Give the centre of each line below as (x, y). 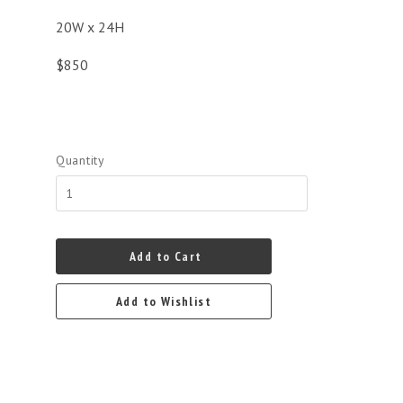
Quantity (81, 160)
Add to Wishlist (164, 301)
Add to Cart (166, 256)
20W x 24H (90, 27)
